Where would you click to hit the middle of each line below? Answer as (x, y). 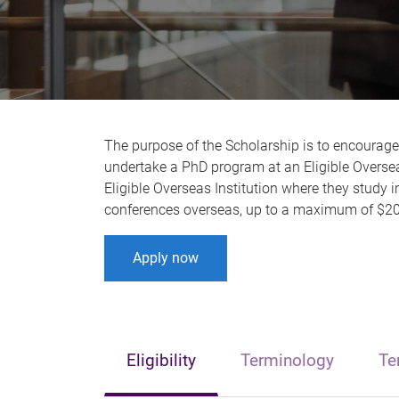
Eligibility (161, 360)
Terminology (287, 360)
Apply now (166, 258)
